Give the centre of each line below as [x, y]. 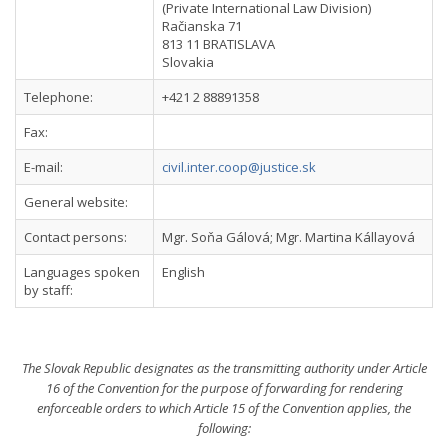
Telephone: [58, 97]
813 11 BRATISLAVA [218, 44]
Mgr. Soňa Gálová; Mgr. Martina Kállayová [288, 237]
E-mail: [43, 167]
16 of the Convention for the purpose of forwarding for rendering [224, 388]
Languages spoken [82, 272]
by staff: [48, 290]
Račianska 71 [202, 26]
